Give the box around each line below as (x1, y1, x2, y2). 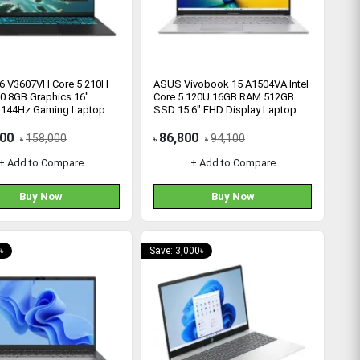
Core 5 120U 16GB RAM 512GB (153, 91, 294, 103)
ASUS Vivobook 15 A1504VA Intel (153, 78, 309, 90)
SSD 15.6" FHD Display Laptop (153, 104, 297, 116)
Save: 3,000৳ (149, 245, 204, 256)
